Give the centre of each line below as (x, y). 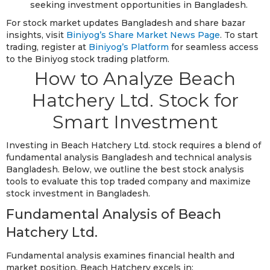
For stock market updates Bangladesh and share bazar (126, 23)
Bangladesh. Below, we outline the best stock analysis (125, 169)
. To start (239, 35)
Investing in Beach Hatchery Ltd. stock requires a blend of (133, 145)
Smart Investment (135, 122)
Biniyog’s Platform (129, 47)
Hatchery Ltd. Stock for (135, 100)
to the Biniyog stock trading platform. (88, 59)
